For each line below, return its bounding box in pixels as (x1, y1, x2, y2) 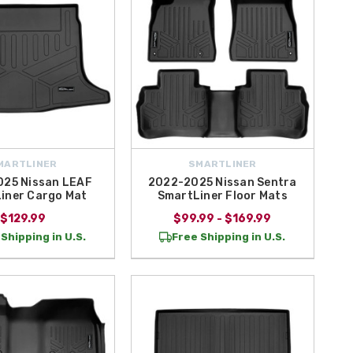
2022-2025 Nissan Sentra (147, 176, 297, 190)
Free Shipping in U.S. (172, 231, 286, 243)
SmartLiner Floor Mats (157, 189, 288, 203)
